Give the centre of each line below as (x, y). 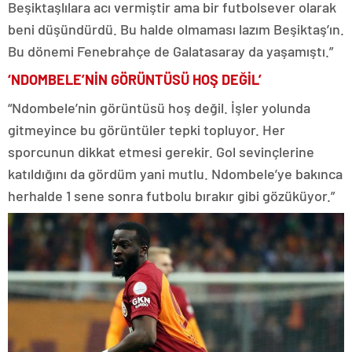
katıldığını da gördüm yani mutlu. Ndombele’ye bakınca (175, 174)
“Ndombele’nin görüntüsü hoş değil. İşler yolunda (159, 108)
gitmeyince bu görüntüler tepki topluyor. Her (147, 130)
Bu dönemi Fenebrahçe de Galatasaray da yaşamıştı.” (170, 51)
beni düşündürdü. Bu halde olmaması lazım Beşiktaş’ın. (176, 29)
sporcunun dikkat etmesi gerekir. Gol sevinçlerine (161, 152)
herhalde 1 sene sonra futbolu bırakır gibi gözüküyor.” (171, 196)
